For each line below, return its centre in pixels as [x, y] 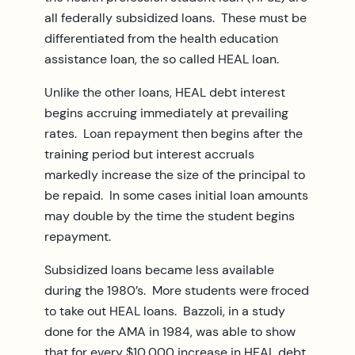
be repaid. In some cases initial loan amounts [176, 195]
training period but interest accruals [149, 154]
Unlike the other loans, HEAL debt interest [165, 92]
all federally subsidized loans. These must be [176, 17]
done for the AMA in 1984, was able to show [170, 331]
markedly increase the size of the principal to [175, 174]
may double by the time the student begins [170, 216]
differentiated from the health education [161, 38]
